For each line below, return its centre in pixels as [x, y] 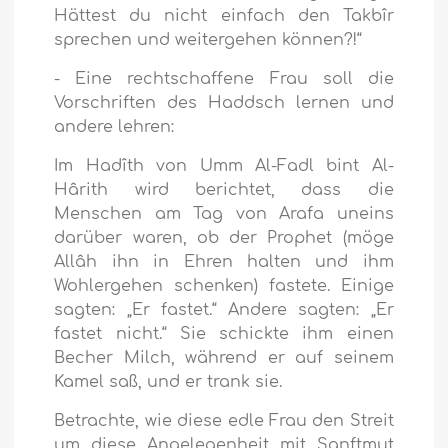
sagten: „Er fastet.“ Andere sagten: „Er [224, 310]
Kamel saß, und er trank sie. [168, 382]
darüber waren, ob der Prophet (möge [224, 238]
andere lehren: [114, 127]
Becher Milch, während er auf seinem [224, 358]
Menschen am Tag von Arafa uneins [224, 214]
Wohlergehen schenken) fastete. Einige [224, 286]
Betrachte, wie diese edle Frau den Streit [224, 421]
